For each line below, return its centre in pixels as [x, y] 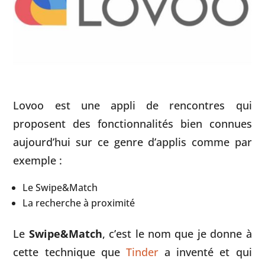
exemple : [38, 160]
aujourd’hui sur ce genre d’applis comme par [132, 141]
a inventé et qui [205, 251]
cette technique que [70, 251]
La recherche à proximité [79, 203]
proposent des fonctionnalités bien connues [132, 123]
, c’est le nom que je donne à [177, 233]
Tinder [142, 251]
